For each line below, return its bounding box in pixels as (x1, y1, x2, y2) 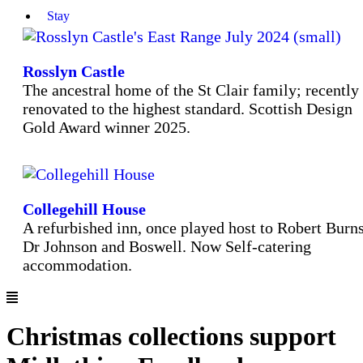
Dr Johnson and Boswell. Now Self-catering (23, 237, 311, 255)
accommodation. (23, 255, 132, 274)
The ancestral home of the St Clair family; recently (23, 80, 359, 99)
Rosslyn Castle (23, 62, 125, 80)
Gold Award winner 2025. (23, 117, 190, 136)
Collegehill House (23, 199, 146, 218)
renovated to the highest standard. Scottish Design (23, 99, 352, 117)
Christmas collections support (6, 321, 336, 351)
